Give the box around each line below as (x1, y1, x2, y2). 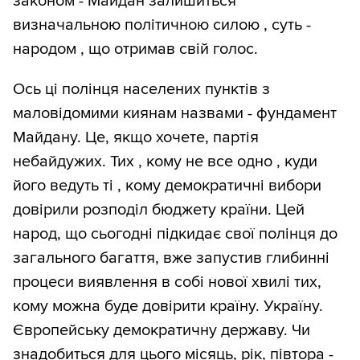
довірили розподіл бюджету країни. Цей (13, 200, 305, 220)
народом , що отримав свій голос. (13, 39, 258, 59)
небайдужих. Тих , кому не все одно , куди (13, 152, 317, 172)
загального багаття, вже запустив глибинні (13, 248, 329, 268)
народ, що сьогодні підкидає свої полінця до (13, 224, 337, 244)
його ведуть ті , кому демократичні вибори (13, 176, 321, 196)
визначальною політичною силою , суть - (13, 15, 311, 35)
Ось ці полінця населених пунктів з (13, 80, 270, 100)
